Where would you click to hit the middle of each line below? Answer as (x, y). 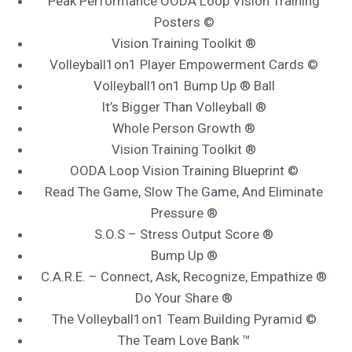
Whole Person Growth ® (184, 128)
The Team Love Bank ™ (184, 341)
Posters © (184, 22)
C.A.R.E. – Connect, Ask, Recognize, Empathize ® (184, 277)
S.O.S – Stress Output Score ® (184, 235)
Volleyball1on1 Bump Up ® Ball (184, 86)
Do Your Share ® (184, 298)
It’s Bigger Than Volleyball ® (184, 107)
